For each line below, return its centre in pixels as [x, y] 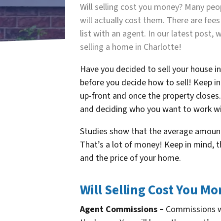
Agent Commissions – [122, 209]
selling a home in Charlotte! [132, 47]
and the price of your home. [130, 158]
